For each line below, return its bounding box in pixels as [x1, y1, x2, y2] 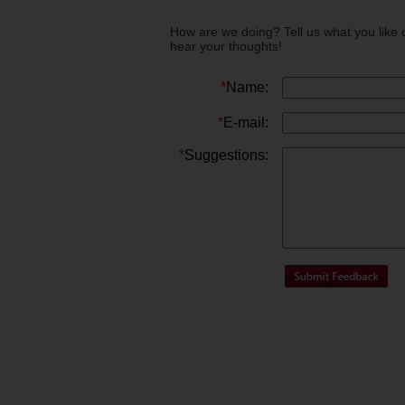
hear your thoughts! [170, 39, 282, 54]
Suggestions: [184, 147, 268, 164]
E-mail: [223, 115, 268, 131]
